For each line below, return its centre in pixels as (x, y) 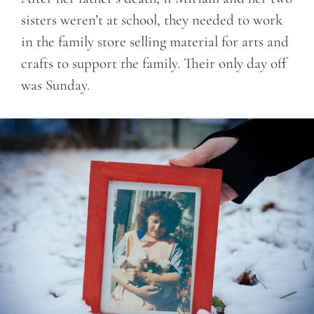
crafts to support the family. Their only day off (154, 64)
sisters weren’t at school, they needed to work (152, 20)
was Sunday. (55, 86)
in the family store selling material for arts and (155, 42)
